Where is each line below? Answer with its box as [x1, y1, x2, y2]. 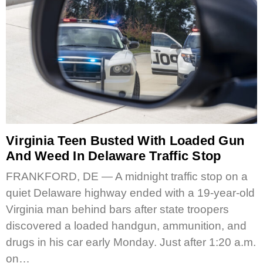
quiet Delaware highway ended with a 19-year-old [6, 187, 255, 199]
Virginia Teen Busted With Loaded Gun [6, 133, 244, 148]
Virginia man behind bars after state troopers [6, 203, 229, 215]
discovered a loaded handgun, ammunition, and [6, 220, 247, 232]
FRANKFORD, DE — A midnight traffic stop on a [6, 170, 248, 183]
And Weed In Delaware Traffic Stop [6, 149, 221, 163]
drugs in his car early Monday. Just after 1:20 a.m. [6, 236, 256, 248]
